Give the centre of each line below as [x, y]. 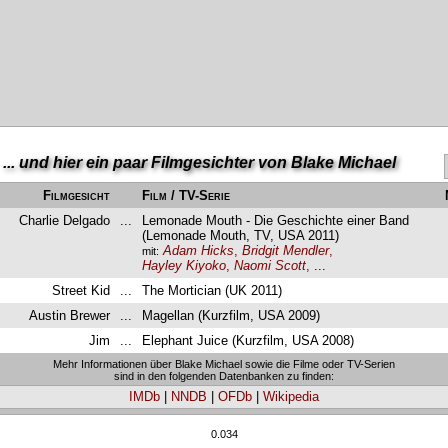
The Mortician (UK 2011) [212, 290]
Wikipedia [290, 396]
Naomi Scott [270, 265]
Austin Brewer [70, 315]
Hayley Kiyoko [184, 265]
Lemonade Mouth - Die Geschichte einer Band [276, 220]
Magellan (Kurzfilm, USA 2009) [231, 315]
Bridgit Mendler [286, 250]
